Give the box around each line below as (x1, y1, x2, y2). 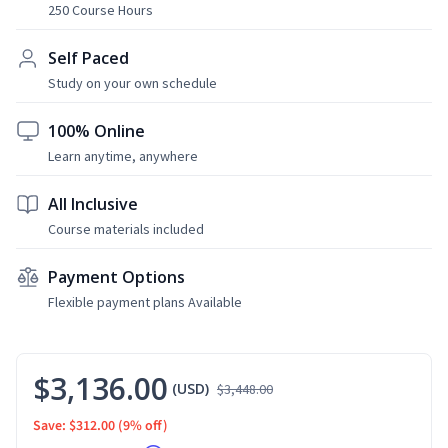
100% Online (48, 119, 145, 142)
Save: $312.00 (33, 415, 115, 436)
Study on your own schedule (48, 73, 217, 92)
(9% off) (118, 415, 168, 436)
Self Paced (48, 46, 129, 69)
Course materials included (48, 219, 204, 238)
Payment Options (48, 265, 185, 288)
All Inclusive (48, 192, 138, 215)
